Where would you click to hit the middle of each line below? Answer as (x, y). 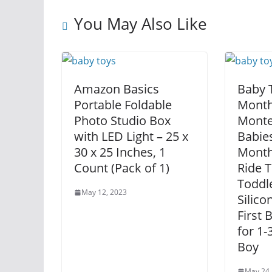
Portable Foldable (123, 105)
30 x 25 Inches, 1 (120, 152)
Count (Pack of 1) (122, 168)
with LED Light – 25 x (131, 136)
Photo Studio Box (122, 121)
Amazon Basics (117, 89)
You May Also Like (141, 24)
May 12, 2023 (104, 192)
